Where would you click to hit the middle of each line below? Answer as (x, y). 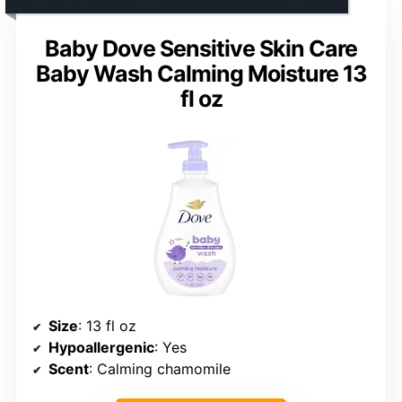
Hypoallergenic (101, 347)
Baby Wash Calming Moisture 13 (201, 73)
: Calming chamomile (160, 368)
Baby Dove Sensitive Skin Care (201, 48)
